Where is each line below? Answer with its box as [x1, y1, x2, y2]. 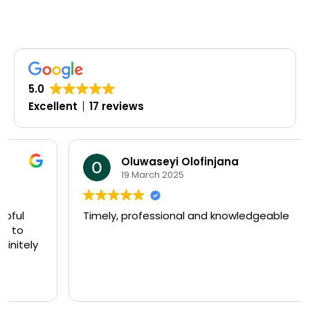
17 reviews [89, 99, 144, 114]
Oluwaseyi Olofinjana [66, 154, 184, 169]
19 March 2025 [66, 167, 129, 181]
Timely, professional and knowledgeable [28, 208, 235, 224]
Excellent [28, 99, 77, 114]
